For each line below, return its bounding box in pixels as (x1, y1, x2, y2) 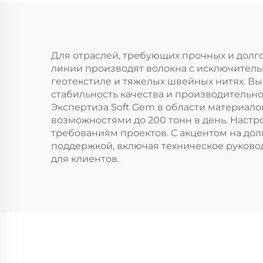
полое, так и (83, 11, 177, 28)
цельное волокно (63, 30, 198, 47)
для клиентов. (51, 153, 119, 164)
